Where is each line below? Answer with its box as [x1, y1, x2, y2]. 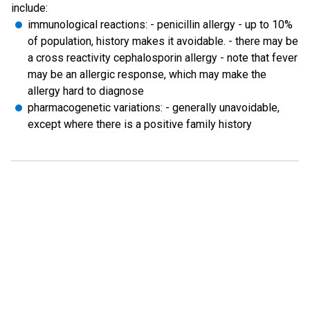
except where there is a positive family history [28, 118, 252, 131]
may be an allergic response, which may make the [28, 68, 266, 81]
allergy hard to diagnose [28, 84, 144, 98]
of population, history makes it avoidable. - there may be [28, 35, 298, 48]
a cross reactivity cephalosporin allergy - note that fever [28, 51, 298, 64]
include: [11, 1, 48, 15]
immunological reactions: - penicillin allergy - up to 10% [28, 18, 293, 31]
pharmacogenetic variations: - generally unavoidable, [28, 101, 280, 114]
